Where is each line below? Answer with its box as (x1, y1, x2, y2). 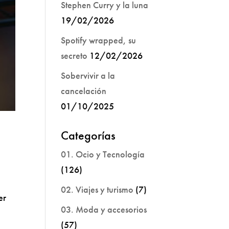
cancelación (61, 85, 107, 97)
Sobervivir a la (61, 70, 116, 81)
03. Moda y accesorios (61, 203, 147, 215)
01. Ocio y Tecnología (61, 148, 145, 160)
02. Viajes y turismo (61, 184, 134, 195)
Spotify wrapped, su (61, 34, 136, 46)
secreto (61, 50, 88, 61)
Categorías (61, 127, 116, 143)
